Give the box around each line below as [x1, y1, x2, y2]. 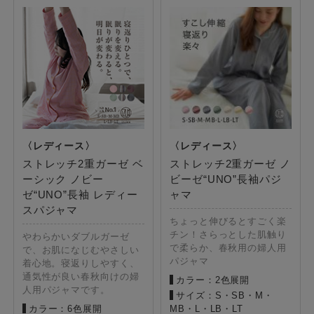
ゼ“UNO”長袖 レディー [22, 189, 138, 201]
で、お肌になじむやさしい [22, 245, 139, 256]
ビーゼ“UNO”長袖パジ [170, 173, 282, 186]
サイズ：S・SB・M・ [176, 290, 273, 301]
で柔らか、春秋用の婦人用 [170, 243, 287, 254]
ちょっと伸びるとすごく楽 [170, 216, 287, 227]
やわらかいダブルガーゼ [22, 231, 130, 243]
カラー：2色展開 [176, 275, 250, 286]
